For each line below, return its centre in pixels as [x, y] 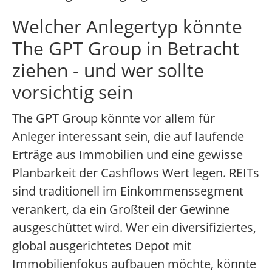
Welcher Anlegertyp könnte [127, 27]
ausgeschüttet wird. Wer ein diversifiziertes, [134, 228]
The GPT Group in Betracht [126, 49]
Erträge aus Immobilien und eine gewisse [127, 155]
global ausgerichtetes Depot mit [102, 246]
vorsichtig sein [73, 92]
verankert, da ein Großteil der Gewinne [121, 209]
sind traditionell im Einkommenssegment [128, 191]
